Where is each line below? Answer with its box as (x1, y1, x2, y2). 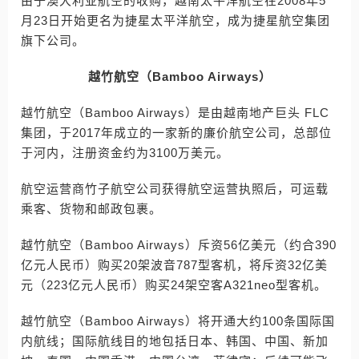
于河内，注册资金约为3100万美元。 (21, 146, 229, 159)
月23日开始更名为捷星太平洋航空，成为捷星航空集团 (21, 14, 330, 27)
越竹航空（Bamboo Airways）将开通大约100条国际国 (21, 314, 335, 328)
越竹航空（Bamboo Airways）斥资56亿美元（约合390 (21, 238, 337, 252)
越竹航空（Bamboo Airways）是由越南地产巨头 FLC (21, 106, 329, 119)
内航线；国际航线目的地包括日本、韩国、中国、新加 (21, 334, 329, 348)
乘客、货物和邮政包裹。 (21, 202, 162, 216)
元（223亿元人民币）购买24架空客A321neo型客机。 (21, 278, 327, 292)
